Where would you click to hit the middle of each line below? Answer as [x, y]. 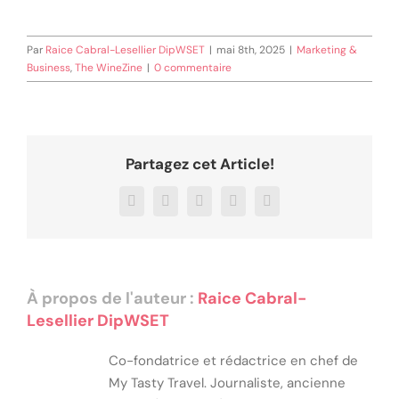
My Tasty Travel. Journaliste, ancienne [227, 383]
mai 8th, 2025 [251, 49]
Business [49, 67]
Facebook [158, 207]
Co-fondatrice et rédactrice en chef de [233, 361]
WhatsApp [262, 207]
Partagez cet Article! [199, 163]
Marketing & [327, 49]
